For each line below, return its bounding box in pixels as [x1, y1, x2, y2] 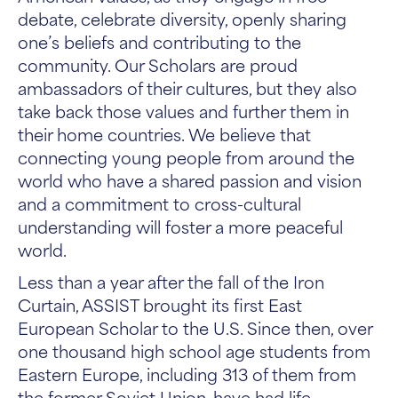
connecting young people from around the [18, 144, 354, 170]
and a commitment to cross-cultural [18, 190, 301, 216]
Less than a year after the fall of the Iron [18, 268, 324, 294]
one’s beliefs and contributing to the [18, 28, 301, 54]
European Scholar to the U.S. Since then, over [18, 314, 372, 340]
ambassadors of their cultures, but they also [18, 75, 357, 100]
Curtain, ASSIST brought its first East [18, 291, 302, 317]
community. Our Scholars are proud [18, 52, 298, 77]
